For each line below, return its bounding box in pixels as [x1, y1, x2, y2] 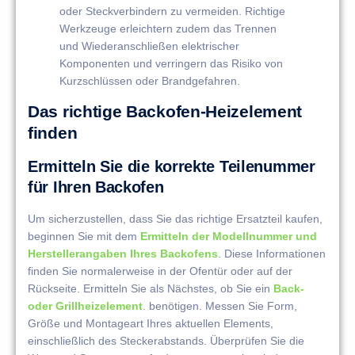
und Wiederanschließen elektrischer [59, 39, 239, 52]
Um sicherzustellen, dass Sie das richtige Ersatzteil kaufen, [28, 212, 323, 226]
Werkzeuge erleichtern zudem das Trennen [59, 21, 277, 35]
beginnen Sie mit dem [28, 230, 140, 243]
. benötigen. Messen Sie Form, [143, 300, 297, 313]
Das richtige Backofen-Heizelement [28, 102, 303, 121]
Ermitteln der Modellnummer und [140, 230, 317, 243]
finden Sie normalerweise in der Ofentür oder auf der [28, 265, 292, 278]
